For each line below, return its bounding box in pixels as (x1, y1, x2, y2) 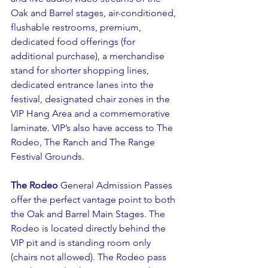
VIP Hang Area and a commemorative (11, 108, 172, 119)
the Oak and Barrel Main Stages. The (11, 208, 167, 220)
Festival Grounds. (11, 151, 84, 162)
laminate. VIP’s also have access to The (11, 122, 175, 133)
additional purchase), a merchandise (11, 50, 167, 62)
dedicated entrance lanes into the (11, 79, 156, 90)
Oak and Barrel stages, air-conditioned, (11, 7, 178, 19)
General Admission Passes (58, 179, 175, 191)
